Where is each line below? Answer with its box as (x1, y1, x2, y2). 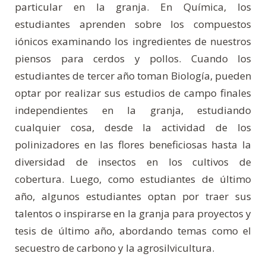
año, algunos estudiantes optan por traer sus (15, 189, 251, 204)
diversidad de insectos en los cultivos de (15, 155, 251, 169)
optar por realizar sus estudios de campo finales (15, 86, 251, 100)
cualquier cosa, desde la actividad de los (15, 121, 251, 135)
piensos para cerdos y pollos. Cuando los (15, 52, 251, 66)
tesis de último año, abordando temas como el (15, 224, 251, 238)
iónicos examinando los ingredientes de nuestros (15, 34, 251, 49)
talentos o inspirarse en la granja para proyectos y (15, 207, 251, 221)
